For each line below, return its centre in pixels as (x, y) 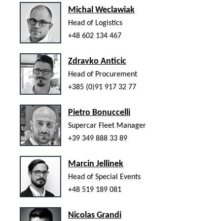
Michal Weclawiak (101, 10)
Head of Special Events (104, 177)
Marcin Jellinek (96, 164)
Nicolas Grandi (95, 215)
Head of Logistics (95, 23)
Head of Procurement (103, 74)
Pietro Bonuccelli (99, 112)
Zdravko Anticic (97, 61)
